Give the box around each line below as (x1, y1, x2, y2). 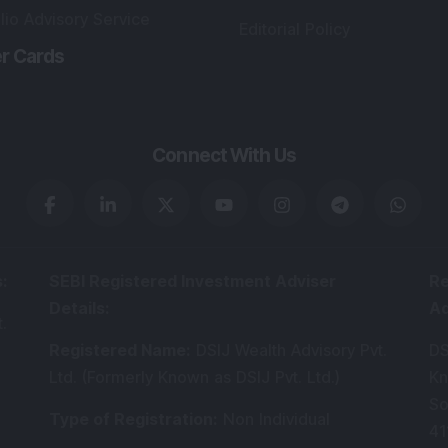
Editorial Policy (239, 19, 350, 39)
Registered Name (49, 340, 186, 360)
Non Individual (223, 409, 330, 429)
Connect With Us (152, 144, 296, 167)
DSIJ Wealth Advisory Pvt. (196, 340, 387, 360)
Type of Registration (49, 409, 213, 429)
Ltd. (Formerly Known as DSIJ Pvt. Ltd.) (49, 367, 340, 387)
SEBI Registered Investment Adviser (49, 271, 336, 291)
